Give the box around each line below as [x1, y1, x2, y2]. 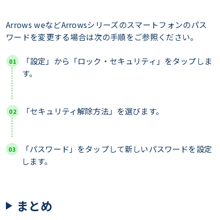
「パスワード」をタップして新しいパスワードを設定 [22, 143, 212, 155]
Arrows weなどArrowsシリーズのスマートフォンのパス [6, 19, 207, 31]
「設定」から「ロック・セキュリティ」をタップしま [22, 55, 212, 67]
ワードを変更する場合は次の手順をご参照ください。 [6, 31, 198, 43]
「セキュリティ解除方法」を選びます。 [22, 105, 164, 117]
